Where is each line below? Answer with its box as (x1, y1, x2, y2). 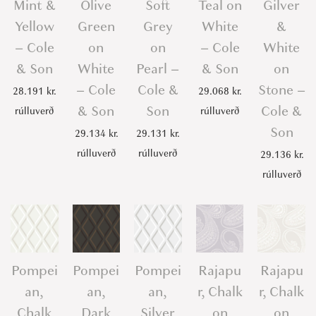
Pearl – (136, 59, 180, 78)
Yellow (14, 16, 54, 36)
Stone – (257, 80, 305, 99)
